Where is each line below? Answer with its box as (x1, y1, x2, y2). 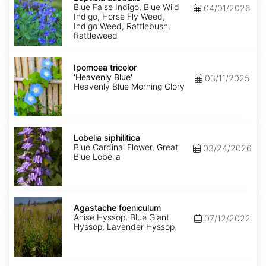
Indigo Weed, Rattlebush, (74, 21, 170, 31)
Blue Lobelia (74, 151, 121, 162)
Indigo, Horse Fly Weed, (74, 11, 165, 22)
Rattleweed (74, 30, 118, 41)
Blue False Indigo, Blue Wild (74, 2, 179, 12)
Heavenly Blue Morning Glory (74, 81, 185, 92)
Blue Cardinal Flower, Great (74, 142, 178, 153)
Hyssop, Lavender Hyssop (74, 221, 175, 232)
